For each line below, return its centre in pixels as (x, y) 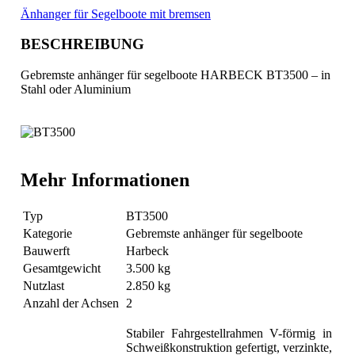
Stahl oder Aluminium (75, 90)
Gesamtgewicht (61, 268)
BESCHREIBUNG (82, 44)
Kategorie (47, 233)
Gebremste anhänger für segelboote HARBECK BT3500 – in (175, 75)
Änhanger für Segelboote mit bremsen (115, 13)
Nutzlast (43, 285)
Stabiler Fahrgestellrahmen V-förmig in (229, 333)
